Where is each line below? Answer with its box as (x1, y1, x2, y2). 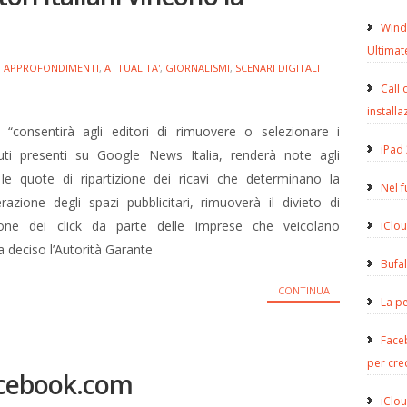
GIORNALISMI (165, 61, 230, 74)
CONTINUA (277, 283, 330, 297)
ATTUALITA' (104, 61, 160, 74)
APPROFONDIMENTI (4, 61, 99, 74)
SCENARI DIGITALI (235, 61, 320, 74)
